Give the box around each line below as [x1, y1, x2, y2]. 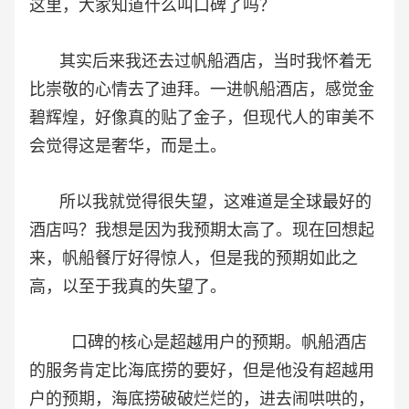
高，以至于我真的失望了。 [29, 278, 226, 297]
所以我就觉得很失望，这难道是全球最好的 [29, 193, 372, 212]
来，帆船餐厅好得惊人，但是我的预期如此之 [29, 249, 358, 268]
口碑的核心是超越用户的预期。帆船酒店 [29, 333, 367, 352]
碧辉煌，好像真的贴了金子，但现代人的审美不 [29, 109, 374, 128]
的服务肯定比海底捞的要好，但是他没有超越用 [29, 362, 374, 381]
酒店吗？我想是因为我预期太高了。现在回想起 [29, 221, 374, 240]
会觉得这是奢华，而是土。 [29, 137, 226, 156]
